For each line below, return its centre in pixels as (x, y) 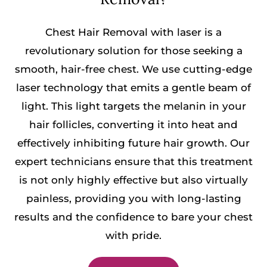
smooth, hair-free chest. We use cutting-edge (133, 69)
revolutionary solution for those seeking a (133, 51)
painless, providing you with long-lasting (133, 199)
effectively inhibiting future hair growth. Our (133, 143)
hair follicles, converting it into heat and (133, 125)
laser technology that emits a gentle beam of (133, 88)
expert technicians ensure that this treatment (133, 162)
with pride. (133, 236)
